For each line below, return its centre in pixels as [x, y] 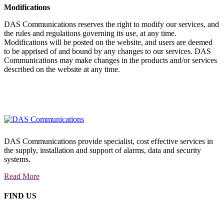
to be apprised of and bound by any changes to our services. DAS [107, 51]
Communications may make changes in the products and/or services [110, 60]
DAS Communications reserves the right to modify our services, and [111, 24]
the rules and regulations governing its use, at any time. [90, 33]
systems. [17, 159]
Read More [22, 176]
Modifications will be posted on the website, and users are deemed [108, 42]
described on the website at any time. [62, 69]
